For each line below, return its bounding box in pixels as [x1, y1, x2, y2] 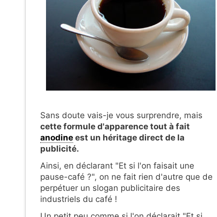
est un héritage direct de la [73, 133, 185, 143]
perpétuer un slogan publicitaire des [40, 183, 180, 193]
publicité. [40, 144, 79, 154]
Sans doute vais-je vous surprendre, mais [40, 110, 202, 121]
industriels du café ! [40, 194, 117, 204]
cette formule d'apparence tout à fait [40, 122, 190, 132]
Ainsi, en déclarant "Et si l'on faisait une [40, 161, 194, 171]
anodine [40, 133, 73, 143]
